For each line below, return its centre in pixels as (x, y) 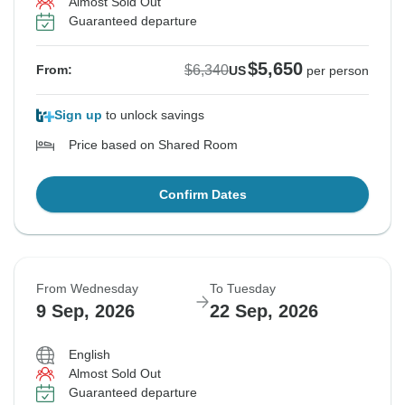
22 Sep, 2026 (264, 311)
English (89, 355)
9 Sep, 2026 (85, 311)
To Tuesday (243, 289)
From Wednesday (87, 289)
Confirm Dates (202, 195)
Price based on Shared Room (153, 145)
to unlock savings (153, 115)
